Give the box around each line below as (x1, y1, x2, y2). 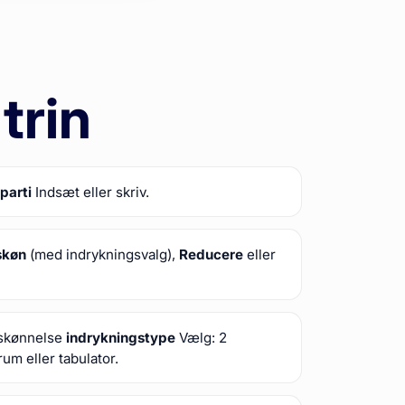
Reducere (179, 245, 244, 263)
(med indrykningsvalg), (26, 245, 180, 263)
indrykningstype (66, 328, 176, 346)
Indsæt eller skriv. (32, 183, 150, 201)
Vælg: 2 (175, 328, 228, 346)
